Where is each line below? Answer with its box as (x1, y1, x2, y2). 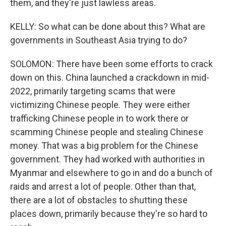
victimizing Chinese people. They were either (10, 99, 190, 110)
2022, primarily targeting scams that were (10, 86, 176, 96)
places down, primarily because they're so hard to (10, 208, 207, 219)
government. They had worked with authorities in (10, 154, 205, 164)
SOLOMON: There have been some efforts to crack (10, 59, 213, 69)
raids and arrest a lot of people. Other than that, (10, 181, 196, 192)
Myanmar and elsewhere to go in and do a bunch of (10, 167, 213, 178)
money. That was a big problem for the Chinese (10, 140, 198, 151)
